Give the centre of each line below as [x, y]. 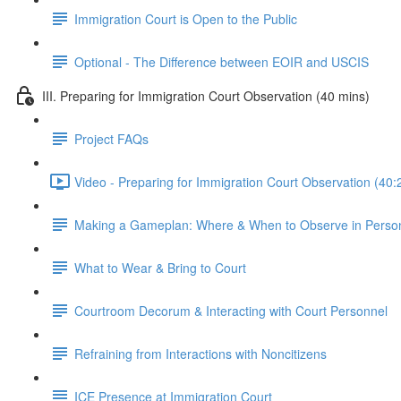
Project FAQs [111, 138]
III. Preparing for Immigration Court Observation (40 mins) [206, 95]
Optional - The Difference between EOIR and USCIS [222, 61]
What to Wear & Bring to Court [160, 267]
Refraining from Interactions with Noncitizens [200, 353]
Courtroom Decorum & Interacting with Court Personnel [231, 310]
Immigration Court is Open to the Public [186, 18]
